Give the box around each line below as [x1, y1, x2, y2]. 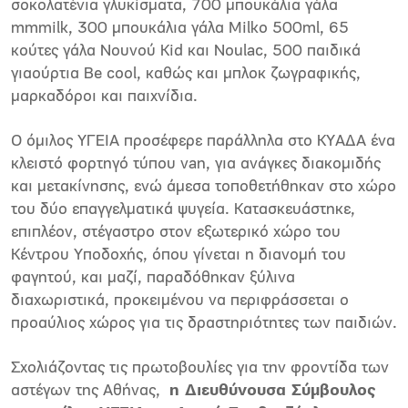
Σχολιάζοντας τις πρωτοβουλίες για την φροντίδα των [11, 360, 389, 378]
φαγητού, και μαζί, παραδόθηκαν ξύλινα [11, 270, 295, 288]
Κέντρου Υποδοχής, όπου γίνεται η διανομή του [11, 247, 346, 265]
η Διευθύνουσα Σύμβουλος [169, 382, 375, 401]
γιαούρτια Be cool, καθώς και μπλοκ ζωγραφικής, [11, 66, 361, 84]
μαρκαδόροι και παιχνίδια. [11, 88, 198, 107]
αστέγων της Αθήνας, [11, 382, 169, 401]
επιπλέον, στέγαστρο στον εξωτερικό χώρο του [11, 224, 341, 242]
